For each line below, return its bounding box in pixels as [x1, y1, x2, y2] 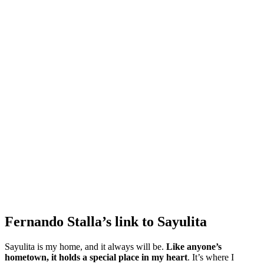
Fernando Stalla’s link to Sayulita [5, 213, 207, 229]
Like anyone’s [166, 241, 222, 252]
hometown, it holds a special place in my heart [5, 252, 187, 262]
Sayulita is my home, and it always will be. [5, 241, 166, 252]
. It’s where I [187, 252, 234, 262]
